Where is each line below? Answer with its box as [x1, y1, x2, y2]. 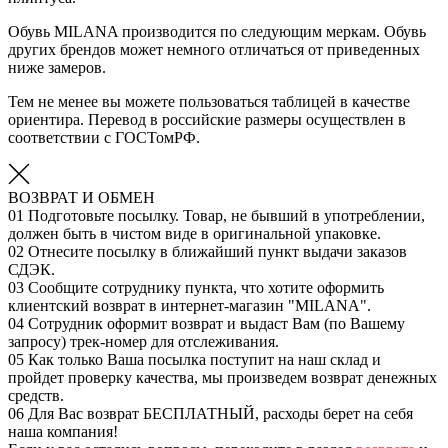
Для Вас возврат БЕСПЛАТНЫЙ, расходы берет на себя [28, 405, 413, 423]
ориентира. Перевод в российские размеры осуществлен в [8, 111, 406, 129]
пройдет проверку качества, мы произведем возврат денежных [8, 369, 437, 387]
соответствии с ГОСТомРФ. [8, 129, 200, 147]
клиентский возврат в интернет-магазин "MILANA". [8, 297, 371, 315]
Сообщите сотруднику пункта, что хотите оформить [28, 279, 384, 297]
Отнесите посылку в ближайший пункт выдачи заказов [28, 243, 407, 261]
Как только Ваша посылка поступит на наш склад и [28, 351, 381, 369]
